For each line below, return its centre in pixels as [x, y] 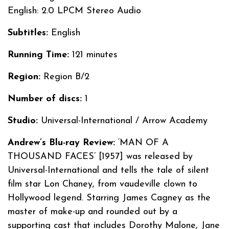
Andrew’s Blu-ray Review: [61, 143]
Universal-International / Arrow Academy [123, 121]
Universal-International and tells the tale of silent [108, 170]
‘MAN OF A [142, 143]
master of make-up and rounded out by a [93, 212]
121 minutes [93, 55]
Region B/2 [65, 77]
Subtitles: [28, 33]
